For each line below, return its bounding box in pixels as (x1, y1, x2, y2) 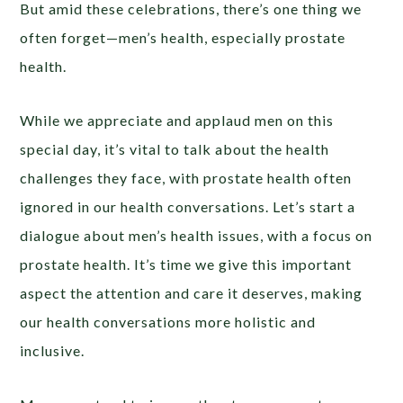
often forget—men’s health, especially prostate (20, 28, 346, 46)
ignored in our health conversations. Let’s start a (20, 197, 356, 215)
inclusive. (20, 341, 85, 359)
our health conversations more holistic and (20, 312, 317, 330)
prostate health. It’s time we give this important (20, 255, 353, 273)
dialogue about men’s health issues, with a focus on (20, 226, 373, 244)
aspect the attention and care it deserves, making (20, 283, 363, 301)
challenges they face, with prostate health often (20, 168, 353, 186)
